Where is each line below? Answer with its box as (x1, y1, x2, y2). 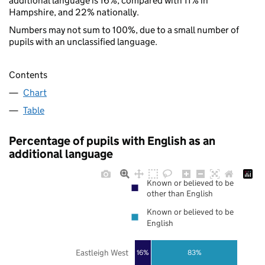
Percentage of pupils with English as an (9, 134, 215, 148)
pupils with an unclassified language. (9, 35, 157, 47)
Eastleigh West (75, 247, 128, 258)
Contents (9, 69, 47, 81)
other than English (147, 188, 213, 199)
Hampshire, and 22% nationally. (9, 6, 139, 18)
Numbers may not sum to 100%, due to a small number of (9, 24, 239, 35)
